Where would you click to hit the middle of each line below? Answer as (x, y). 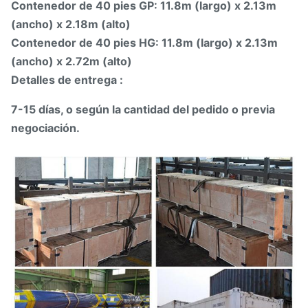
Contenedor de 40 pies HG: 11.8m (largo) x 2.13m (144, 42)
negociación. (45, 128)
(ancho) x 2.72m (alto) (71, 61)
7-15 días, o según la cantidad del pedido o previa (143, 109)
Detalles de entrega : (67, 79)
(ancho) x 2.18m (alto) (71, 24)
